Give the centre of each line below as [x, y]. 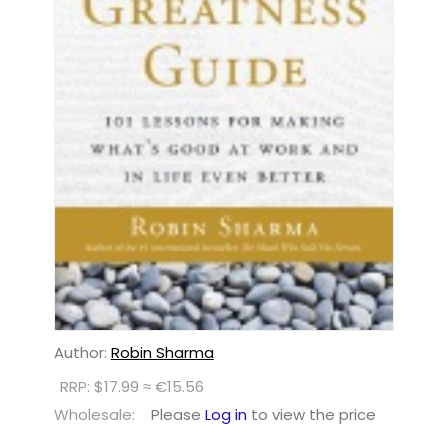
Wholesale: [94, 414]
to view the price [311, 414]
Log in [225, 414]
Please [177, 414]
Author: [82, 352]
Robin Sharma [162, 352]
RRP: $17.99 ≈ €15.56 [131, 386]
